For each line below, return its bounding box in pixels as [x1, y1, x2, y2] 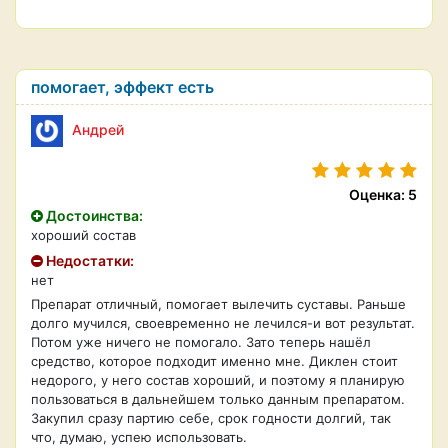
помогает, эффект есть [31, 77, 214, 97]
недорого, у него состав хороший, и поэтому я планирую [31, 372, 405, 388]
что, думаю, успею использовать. [31, 429, 247, 445]
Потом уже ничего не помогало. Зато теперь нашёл [31, 334, 371, 350]
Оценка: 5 [349, 186, 417, 203]
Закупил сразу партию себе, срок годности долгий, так [31, 410, 391, 426]
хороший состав [31, 227, 136, 243]
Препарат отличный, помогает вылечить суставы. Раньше [31, 296, 406, 312]
